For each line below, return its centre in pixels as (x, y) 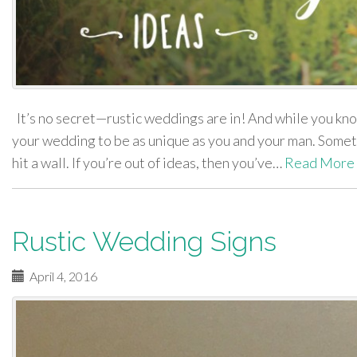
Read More (320, 163)
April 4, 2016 (61, 277)
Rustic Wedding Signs (144, 242)
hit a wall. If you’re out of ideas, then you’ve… (148, 163)
